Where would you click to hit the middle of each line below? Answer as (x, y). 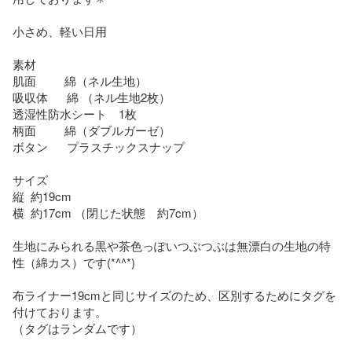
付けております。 (60, 311)
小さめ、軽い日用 (60, 31)
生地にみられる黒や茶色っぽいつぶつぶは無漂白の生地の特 (172, 245)
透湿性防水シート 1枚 (75, 113)
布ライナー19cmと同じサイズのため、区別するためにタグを (174, 295)
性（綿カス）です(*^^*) (74, 262)
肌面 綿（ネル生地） (80, 80)
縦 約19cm (42, 196)
